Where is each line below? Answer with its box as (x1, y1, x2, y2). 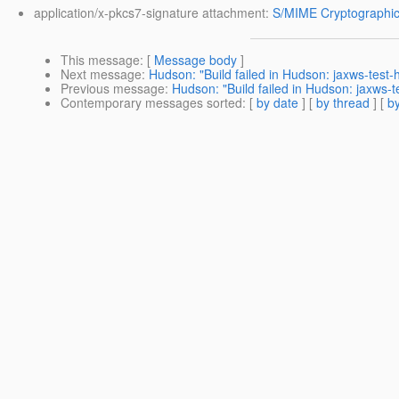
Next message (61, 65, 142, 84)
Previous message (61, 79, 165, 98)
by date (256, 94, 298, 112)
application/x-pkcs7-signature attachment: (34, 4, 273, 22)
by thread (316, 94, 370, 112)
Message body (154, 51, 237, 69)
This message (61, 51, 140, 69)
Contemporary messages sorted (61, 94, 242, 112)
